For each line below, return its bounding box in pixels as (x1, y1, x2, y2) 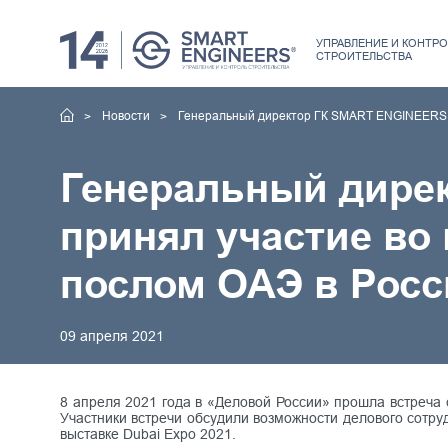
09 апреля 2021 (60, 327, 164, 344)
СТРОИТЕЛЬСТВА (316, 49, 412, 62)
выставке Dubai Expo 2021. (60, 425, 236, 442)
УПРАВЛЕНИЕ (316, 36, 388, 49)
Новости (102, 109, 153, 123)
